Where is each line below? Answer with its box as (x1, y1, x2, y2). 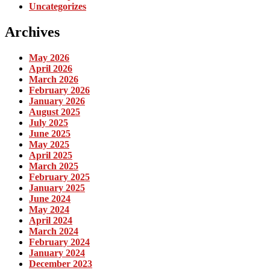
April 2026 (29, 63, 72, 74)
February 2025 (29, 171, 90, 182)
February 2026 (29, 84, 90, 95)
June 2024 (29, 193, 71, 204)
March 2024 (29, 225, 78, 236)
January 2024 (29, 247, 85, 258)
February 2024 (29, 236, 90, 247)
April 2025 (29, 149, 72, 160)
